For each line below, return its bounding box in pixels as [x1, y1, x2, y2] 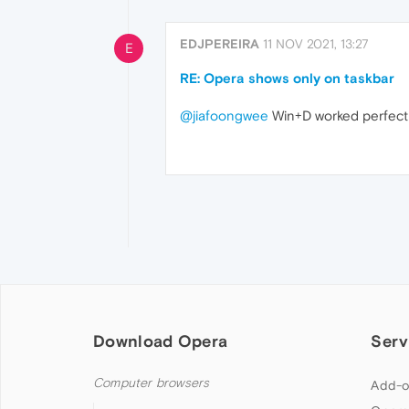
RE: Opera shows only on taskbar [180, 69, 394, 86]
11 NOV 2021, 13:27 [263, 36, 369, 51]
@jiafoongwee [180, 107, 268, 123]
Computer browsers [93, 374, 210, 391]
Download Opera [93, 330, 228, 351]
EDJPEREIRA [180, 36, 259, 51]
